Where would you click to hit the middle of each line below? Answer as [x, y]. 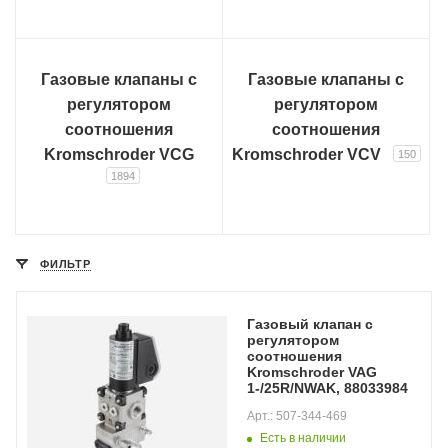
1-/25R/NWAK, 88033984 [327, 388]
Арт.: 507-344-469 [297, 416]
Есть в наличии [303, 438]
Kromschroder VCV [306, 154]
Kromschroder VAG [312, 372]
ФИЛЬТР [65, 264]
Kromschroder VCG [119, 154]
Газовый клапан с [310, 324]
